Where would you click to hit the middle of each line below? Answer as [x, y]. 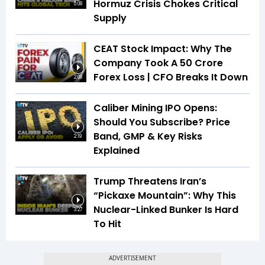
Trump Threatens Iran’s [150, 182]
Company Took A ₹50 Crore [158, 63]
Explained [117, 151]
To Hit [107, 224]
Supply [110, 18]
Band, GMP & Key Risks [148, 137]
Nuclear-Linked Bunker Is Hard [166, 210]
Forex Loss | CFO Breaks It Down [171, 77]
